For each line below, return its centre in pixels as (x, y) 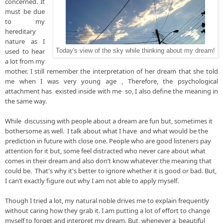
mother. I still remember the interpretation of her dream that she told (111, 71)
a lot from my (25, 61)
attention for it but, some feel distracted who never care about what (105, 151)
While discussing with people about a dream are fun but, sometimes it (109, 121)
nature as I (25, 41)
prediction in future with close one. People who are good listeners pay (108, 141)
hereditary (20, 31)
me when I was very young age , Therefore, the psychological (111, 81)
